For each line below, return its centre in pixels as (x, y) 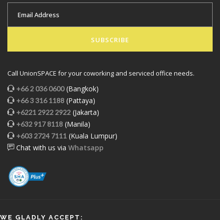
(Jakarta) (85, 112)
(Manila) (77, 124)
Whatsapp (86, 147)
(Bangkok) (82, 88)
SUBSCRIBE (110, 40)
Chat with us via (41, 147)
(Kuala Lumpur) (92, 136)
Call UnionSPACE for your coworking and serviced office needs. (101, 73)
